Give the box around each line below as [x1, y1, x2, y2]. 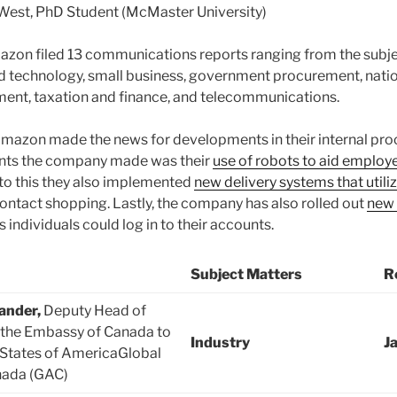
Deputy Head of [43, 302, 146, 320]
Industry [191, 334, 250, 352]
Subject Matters [191, 266, 302, 284]
